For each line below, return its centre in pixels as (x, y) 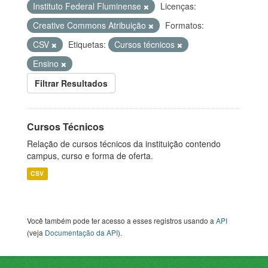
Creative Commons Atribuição (91, 25)
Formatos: (185, 25)
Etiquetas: (87, 45)
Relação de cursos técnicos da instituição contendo (124, 144)
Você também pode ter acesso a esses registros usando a (121, 221)
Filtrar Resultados (71, 83)
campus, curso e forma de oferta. (90, 156)
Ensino (47, 64)
